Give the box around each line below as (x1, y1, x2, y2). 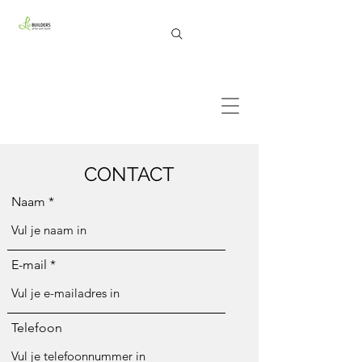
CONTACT (84, 162, 175, 186)
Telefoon (11, 320, 62, 335)
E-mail (11, 257, 47, 272)
